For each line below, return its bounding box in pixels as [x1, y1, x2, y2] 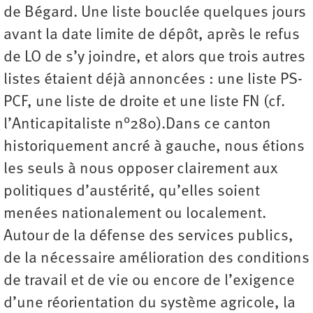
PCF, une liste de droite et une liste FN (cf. [3, 94, 285, 111]
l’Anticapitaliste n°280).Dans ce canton [3, 117, 271, 133]
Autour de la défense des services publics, [3, 228, 293, 245]
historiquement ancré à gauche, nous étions [3, 139, 305, 156]
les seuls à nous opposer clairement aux [3, 161, 278, 178]
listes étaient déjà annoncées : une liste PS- [3, 72, 303, 89]
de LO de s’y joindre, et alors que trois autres [3, 50, 305, 66]
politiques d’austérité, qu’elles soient [3, 184, 260, 201]
